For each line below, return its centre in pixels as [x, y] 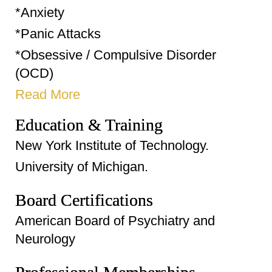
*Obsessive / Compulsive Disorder [116, 55]
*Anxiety [40, 12]
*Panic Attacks [58, 34]
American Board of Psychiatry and [115, 221]
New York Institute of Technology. [112, 145]
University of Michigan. [82, 167]
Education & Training [89, 125]
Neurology [45, 239]
